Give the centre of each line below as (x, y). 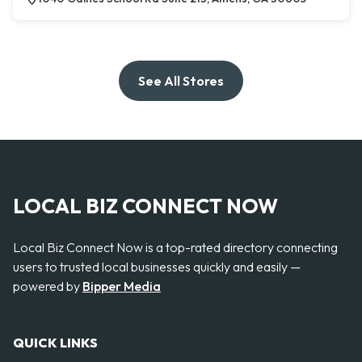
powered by (48, 286)
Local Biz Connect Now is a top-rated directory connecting (175, 247)
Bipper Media (122, 286)
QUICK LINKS (55, 343)
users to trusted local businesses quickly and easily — (157, 266)
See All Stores (181, 81)
